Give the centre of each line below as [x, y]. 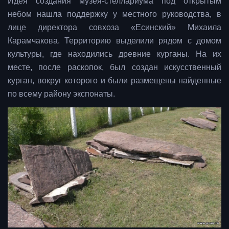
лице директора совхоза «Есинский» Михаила [114, 28]
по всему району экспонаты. [61, 94]
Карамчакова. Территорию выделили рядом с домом [114, 41]
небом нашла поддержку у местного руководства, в [114, 14]
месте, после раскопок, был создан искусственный [114, 67]
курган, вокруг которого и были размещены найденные [114, 81]
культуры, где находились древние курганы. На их [114, 54]
